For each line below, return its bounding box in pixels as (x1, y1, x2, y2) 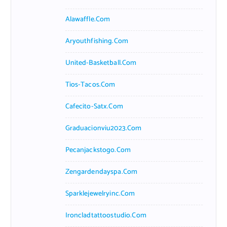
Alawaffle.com (65, 13, 110, 25)
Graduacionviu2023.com (65, 122, 142, 134)
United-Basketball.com (65, 57, 137, 69)
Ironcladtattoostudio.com (65, 209, 146, 221)
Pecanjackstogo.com (65, 144, 131, 156)
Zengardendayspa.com (65, 166, 138, 178)
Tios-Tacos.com (65, 79, 116, 91)
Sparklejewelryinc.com (65, 187, 135, 200)
